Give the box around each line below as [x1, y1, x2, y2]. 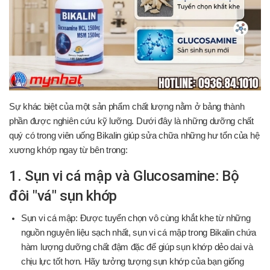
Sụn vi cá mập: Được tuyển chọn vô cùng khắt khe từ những [21, 213, 251, 223]
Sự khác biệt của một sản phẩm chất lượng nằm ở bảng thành [9, 101, 245, 111]
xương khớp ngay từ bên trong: [9, 145, 128, 155]
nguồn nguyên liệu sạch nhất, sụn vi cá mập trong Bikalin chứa [21, 227, 257, 237]
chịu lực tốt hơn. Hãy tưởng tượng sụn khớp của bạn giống [21, 256, 244, 266]
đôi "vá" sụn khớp [9, 187, 118, 204]
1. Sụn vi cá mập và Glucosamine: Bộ [9, 167, 239, 184]
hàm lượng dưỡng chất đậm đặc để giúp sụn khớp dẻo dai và [21, 242, 253, 252]
